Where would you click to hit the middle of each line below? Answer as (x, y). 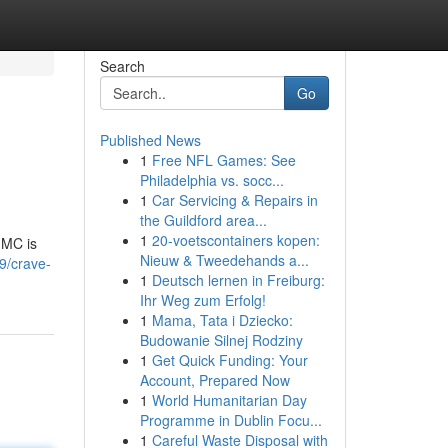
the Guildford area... (203, 220)
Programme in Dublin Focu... (230, 420)
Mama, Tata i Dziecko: (222, 320)
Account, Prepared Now (214, 380)
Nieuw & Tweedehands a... (224, 260)
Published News (150, 140)
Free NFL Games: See (223, 160)
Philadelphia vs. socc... (211, 180)
